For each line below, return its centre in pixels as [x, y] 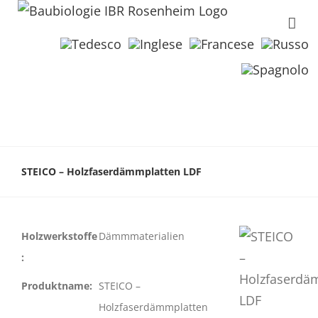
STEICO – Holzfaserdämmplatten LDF [111, 171]
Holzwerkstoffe [59, 236]
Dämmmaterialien [141, 236]
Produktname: [57, 286]
